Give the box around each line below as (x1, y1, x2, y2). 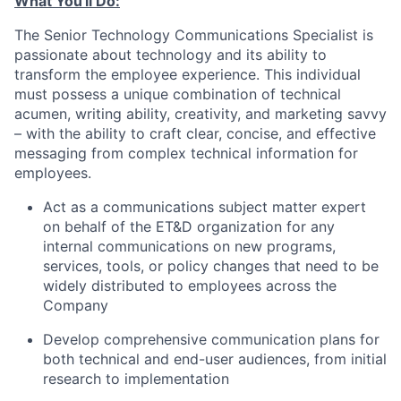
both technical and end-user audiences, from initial (43, 350, 387, 368)
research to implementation (43, 370, 229, 388)
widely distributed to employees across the (43, 277, 337, 294)
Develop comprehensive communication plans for (43, 330, 380, 348)
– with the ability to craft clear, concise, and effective (14, 124, 376, 142)
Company (43, 296, 108, 314)
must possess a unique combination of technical (14, 85, 341, 103)
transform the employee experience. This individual (14, 65, 361, 83)
